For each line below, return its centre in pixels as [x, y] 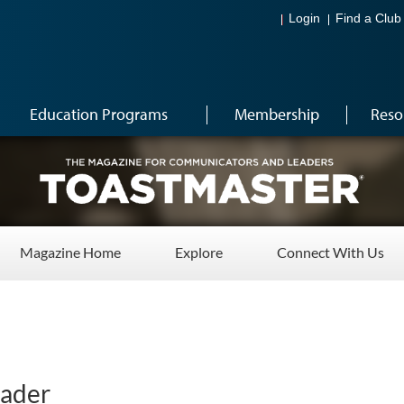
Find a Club [368, 19]
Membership [276, 114]
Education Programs [99, 114]
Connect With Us [331, 252]
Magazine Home [70, 252]
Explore [199, 252]
